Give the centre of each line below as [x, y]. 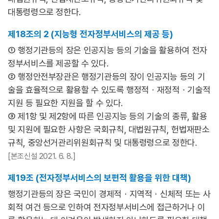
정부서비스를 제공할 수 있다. [58, 63]
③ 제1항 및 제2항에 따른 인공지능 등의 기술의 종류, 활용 [108, 116]
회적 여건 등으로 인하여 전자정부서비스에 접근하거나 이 [107, 207]
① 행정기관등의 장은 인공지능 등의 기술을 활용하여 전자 [108, 50]
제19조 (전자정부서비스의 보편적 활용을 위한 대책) [99, 178]
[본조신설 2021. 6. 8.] [42, 156]
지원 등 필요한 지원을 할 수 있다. [65, 103]
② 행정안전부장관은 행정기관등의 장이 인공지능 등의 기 [107, 77]
